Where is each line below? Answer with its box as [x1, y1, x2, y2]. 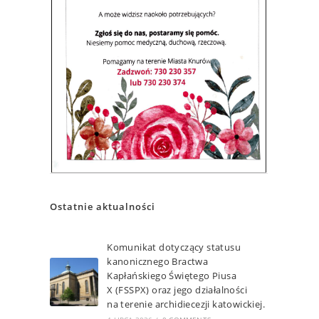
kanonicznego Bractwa [107, 254, 209, 268]
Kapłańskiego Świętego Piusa [107, 268, 237, 282]
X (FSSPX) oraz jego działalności [107, 283, 248, 296]
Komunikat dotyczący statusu [107, 240, 241, 253]
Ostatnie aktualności [50, 199, 155, 213]
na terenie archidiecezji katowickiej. [107, 297, 266, 310]
